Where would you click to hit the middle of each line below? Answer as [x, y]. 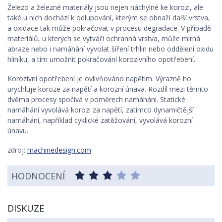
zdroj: [17, 150]
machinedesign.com [59, 150]
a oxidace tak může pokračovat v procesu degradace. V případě [109, 28]
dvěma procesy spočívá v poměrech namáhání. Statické [96, 100]
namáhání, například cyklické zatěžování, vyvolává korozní [100, 120]
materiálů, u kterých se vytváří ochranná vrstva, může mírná [104, 39]
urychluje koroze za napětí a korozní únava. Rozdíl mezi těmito [108, 89]
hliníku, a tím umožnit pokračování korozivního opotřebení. [101, 59]
